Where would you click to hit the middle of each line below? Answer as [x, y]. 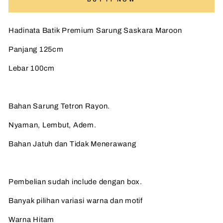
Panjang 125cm [36, 49]
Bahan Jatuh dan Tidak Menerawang [72, 144]
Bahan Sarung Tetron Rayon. [59, 106]
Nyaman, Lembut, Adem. [53, 125]
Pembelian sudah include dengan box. [75, 181]
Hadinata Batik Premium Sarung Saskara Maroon [95, 30]
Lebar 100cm [32, 68]
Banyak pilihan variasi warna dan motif [76, 200]
